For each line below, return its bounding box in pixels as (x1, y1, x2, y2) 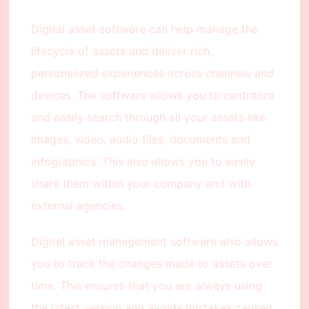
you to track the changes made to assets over (30, 257, 272, 271)
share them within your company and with (30, 177, 250, 191)
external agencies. (30, 199, 126, 213)
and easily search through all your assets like (30, 110, 266, 125)
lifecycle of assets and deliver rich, (30, 44, 212, 59)
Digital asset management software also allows (30, 235, 278, 249)
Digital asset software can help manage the (30, 22, 258, 37)
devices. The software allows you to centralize (30, 88, 275, 103)
